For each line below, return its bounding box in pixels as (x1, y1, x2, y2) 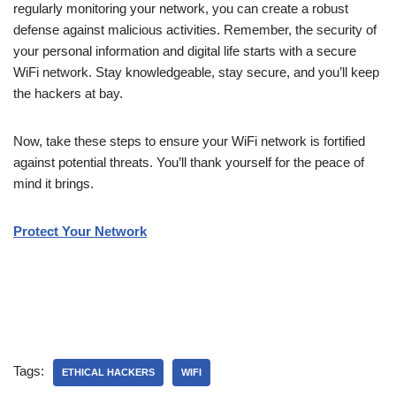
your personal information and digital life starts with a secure (13, 43, 356, 58)
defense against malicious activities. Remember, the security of (13, 22, 377, 37)
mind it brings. (13, 176, 94, 191)
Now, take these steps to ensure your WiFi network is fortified (13, 133, 365, 148)
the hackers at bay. (13, 86, 123, 101)
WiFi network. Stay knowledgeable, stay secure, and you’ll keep (13, 65, 379, 80)
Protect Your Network (13, 224, 147, 239)
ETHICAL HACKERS (62, 367, 155, 377)
